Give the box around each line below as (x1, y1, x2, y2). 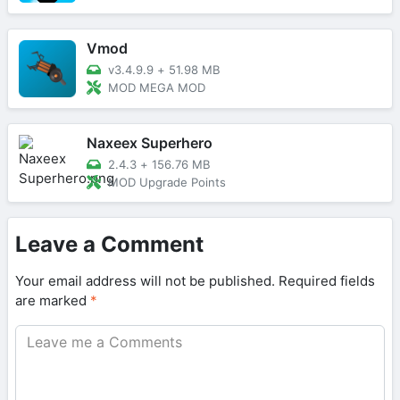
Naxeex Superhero (87, 133, 212, 152)
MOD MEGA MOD (108, 79, 205, 95)
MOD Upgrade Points (108, 174, 226, 189)
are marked (15, 291, 90, 309)
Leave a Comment (15, 230, 204, 257)
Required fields (279, 271, 375, 289)
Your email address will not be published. (15, 271, 275, 289)
